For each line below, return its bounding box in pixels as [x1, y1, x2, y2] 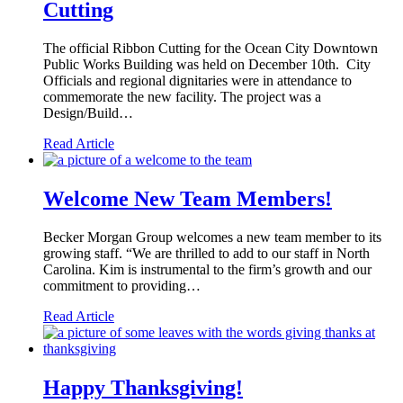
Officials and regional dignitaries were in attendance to [43, 72, 352, 88]
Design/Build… [43, 104, 133, 121]
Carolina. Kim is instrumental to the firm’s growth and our [43, 261, 372, 277]
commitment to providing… [43, 277, 201, 293]
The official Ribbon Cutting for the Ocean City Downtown [43, 40, 378, 56]
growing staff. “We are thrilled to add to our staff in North [43, 245, 370, 261]
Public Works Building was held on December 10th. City [43, 56, 371, 72]
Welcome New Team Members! [43, 186, 332, 210]
